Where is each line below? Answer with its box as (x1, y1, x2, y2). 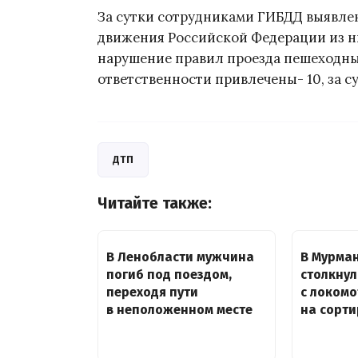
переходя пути (106, 284, 198, 300)
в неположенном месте (106, 301, 253, 317)
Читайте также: (97, 193, 212, 213)
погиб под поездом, (106, 266, 232, 282)
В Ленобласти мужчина (106, 249, 254, 265)
